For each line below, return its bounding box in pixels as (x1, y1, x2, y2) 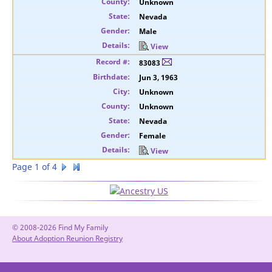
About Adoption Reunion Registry (12, 233, 123, 243)
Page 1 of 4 (12, 161, 57, 172)
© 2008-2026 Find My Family (12, 222, 108, 233)
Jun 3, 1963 (139, 72, 178, 83)
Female (139, 131, 166, 141)
